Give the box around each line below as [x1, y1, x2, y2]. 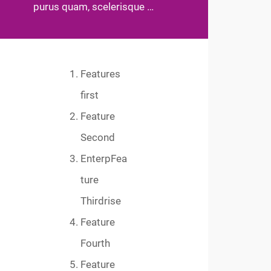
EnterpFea [80, 152, 128, 165]
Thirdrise [80, 195, 122, 207]
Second [80, 131, 116, 144]
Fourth [80, 237, 111, 250]
